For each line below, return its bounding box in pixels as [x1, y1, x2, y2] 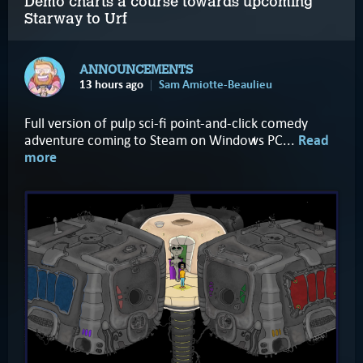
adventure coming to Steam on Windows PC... [24, 130, 298, 149]
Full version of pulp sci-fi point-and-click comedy [24, 113, 308, 132]
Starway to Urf [24, 10, 127, 28]
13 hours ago [79, 76, 143, 92]
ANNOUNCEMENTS [79, 62, 193, 77]
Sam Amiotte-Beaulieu [159, 76, 272, 92]
